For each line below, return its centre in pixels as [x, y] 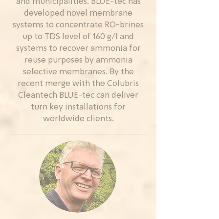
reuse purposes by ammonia [78, 60]
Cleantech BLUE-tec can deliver [78, 96]
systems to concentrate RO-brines [78, 25]
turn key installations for [78, 107]
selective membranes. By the [78, 72]
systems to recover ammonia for [78, 49]
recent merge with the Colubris [78, 84]
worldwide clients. [78, 119]
